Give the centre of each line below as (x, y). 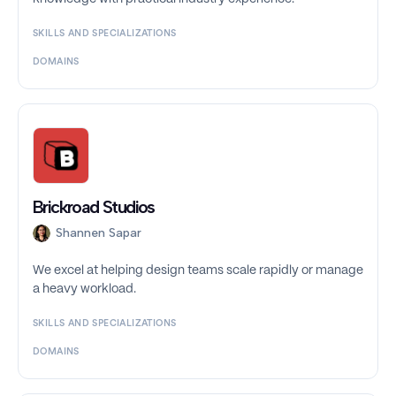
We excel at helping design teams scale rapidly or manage (198, 271)
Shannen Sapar (99, 233)
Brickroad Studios (94, 207)
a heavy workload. (84, 289)
